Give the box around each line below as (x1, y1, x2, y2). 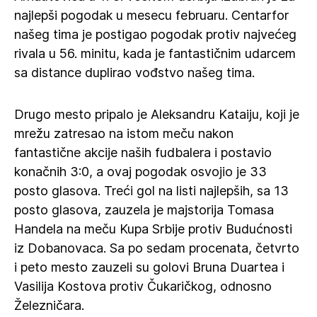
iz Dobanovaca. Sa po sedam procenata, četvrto (14, 241, 299, 255)
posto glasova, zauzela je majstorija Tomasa (14, 202, 274, 217)
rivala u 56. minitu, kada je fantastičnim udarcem (14, 46, 296, 61)
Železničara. (14, 298, 84, 313)
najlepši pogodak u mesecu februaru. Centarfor (14, 8, 289, 23)
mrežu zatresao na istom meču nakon (14, 126, 234, 141)
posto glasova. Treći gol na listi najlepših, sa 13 (14, 183, 289, 198)
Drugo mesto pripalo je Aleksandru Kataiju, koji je (14, 107, 299, 122)
